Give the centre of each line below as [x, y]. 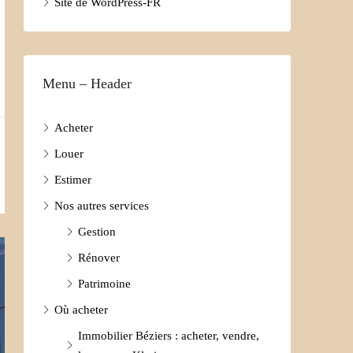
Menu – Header [87, 83]
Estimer [73, 179]
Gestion [97, 231]
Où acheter [81, 309]
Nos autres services [102, 205]
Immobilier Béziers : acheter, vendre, [169, 335]
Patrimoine [104, 283]
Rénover [99, 257]
